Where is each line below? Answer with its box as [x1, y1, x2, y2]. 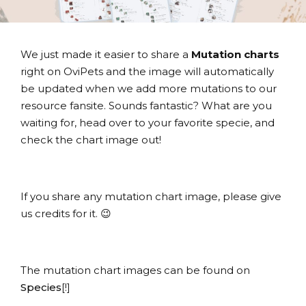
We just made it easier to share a [20, 48, 191, 61]
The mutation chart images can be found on [20, 264, 250, 277]
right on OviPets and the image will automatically [20, 65, 274, 78]
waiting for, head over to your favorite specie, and [20, 116, 275, 129]
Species [20, 281, 61, 294]
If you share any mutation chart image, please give [20, 190, 281, 203]
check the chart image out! [20, 133, 161, 146]
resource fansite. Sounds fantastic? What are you [20, 99, 272, 112]
